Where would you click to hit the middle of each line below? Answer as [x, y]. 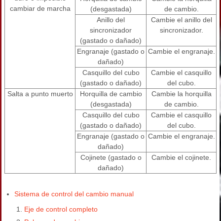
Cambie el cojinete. [181, 158]
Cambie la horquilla [181, 94]
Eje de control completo [61, 209]
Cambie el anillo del [181, 20]
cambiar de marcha [40, 9]
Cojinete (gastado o [111, 158]
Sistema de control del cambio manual [74, 194]
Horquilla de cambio [111, 94]
